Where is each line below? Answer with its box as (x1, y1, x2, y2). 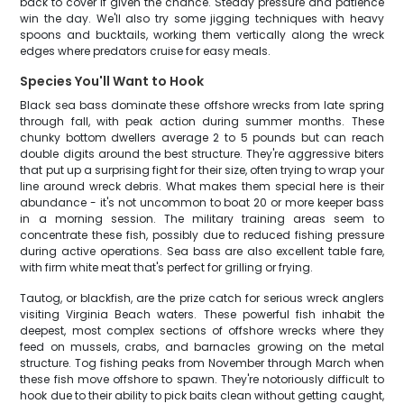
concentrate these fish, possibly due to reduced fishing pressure (20, 227, 384, 243)
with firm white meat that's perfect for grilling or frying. (20, 260, 314, 275)
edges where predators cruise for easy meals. (20, 43, 271, 59)
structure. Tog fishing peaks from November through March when (20, 355, 384, 371)
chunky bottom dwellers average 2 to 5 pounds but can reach (20, 130, 384, 145)
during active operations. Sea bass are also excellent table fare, (20, 243, 384, 259)
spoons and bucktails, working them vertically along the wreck (20, 27, 384, 42)
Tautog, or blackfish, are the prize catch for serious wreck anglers (20, 290, 384, 306)
